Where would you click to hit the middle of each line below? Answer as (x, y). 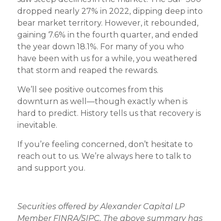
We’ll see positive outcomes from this (90, 90)
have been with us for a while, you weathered (107, 59)
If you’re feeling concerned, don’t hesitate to (105, 145)
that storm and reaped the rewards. (88, 71)
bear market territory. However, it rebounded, (108, 23)
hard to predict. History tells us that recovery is (109, 113)
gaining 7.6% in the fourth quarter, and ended (108, 35)
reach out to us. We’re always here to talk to (104, 156)
